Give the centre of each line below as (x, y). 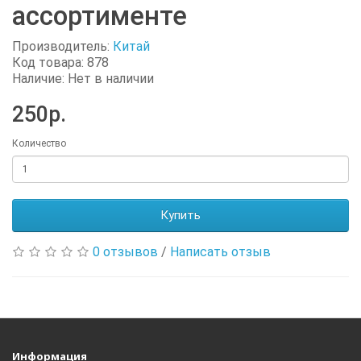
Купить (180, 215)
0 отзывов (125, 251)
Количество (39, 143)
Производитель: (62, 46)
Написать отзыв (220, 251)
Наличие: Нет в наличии (83, 78)
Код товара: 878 (60, 62)
